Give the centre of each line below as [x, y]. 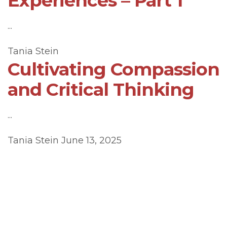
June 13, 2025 [91, 140]
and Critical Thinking [101, 89]
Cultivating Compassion [113, 69]
